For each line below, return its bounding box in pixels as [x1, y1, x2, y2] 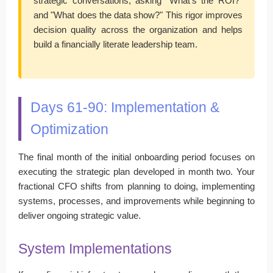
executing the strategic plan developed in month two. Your [18, 166, 255, 177]
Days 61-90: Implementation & [30, 99, 219, 115]
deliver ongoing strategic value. [18, 210, 141, 221]
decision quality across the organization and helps [34, 24, 243, 35]
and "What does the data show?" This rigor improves [34, 9, 243, 20]
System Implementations [18, 241, 172, 257]
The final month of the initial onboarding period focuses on [18, 151, 255, 162]
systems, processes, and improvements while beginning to [18, 195, 255, 206]
